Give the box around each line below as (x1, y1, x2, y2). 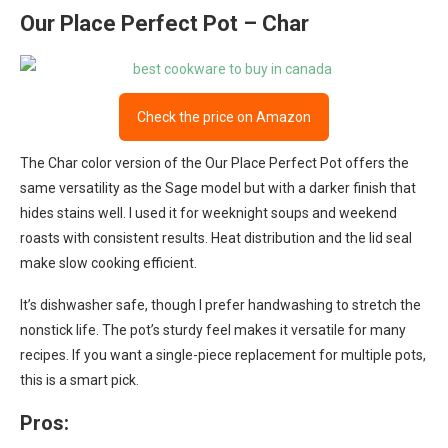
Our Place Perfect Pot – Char (20, 11, 309, 36)
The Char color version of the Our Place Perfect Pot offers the (20, 155, 409, 171)
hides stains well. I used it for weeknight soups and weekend (20, 205, 397, 221)
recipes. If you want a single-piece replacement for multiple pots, (20, 347, 426, 363)
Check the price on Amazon (137, 109, 311, 125)
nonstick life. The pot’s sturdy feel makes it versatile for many (20, 322, 406, 338)
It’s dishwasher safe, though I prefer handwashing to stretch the (20, 297, 421, 313)
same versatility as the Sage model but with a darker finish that (20, 180, 416, 196)
